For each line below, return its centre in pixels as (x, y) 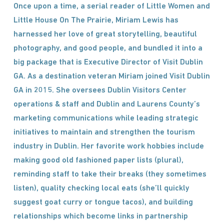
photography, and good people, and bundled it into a (108, 48)
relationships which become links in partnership (100, 216)
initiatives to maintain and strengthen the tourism (104, 132)
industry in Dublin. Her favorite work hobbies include (108, 146)
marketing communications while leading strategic (106, 118)
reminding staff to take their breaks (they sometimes (110, 174)
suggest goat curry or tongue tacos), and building (103, 202)
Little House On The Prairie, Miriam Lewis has (96, 20)
